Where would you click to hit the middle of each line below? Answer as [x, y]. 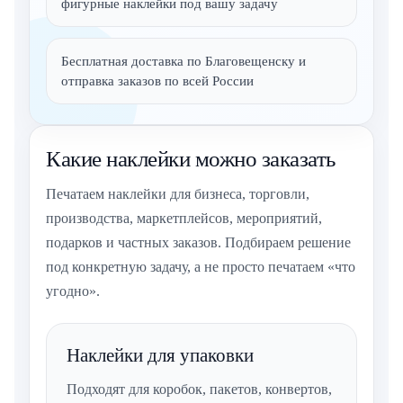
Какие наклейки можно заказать [191, 159]
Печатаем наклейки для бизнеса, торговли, [178, 194]
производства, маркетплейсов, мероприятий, [184, 219]
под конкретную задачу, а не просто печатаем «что [201, 267]
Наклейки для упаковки [160, 356]
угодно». [73, 291]
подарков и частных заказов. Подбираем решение [198, 243]
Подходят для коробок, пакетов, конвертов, [199, 390]
